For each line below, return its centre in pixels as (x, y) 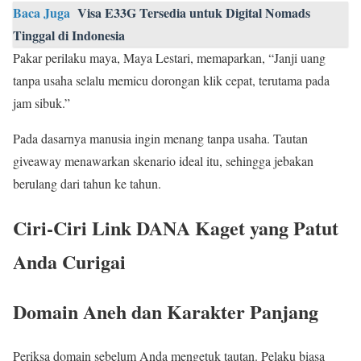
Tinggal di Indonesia (69, 35)
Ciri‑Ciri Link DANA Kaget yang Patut (176, 227)
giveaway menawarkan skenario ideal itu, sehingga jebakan (163, 160)
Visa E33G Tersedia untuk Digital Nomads (194, 12)
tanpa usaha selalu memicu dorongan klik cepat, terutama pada (171, 80)
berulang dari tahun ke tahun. (87, 183)
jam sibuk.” (41, 102)
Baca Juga (41, 12)
